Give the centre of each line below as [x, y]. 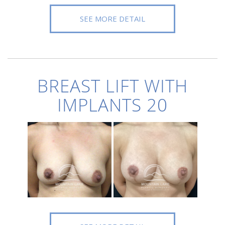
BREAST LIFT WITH [113, 86]
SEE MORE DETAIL [113, 19]
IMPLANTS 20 [113, 105]
